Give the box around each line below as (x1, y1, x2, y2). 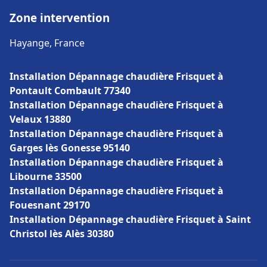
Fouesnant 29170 (10, 198, 90, 212)
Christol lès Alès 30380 (10, 227, 114, 240)
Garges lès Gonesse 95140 (10, 141, 130, 154)
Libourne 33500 (10, 170, 82, 183)
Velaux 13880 (10, 113, 71, 126)
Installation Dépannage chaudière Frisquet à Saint (10, 213, 251, 226)
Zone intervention (10, 10, 110, 25)
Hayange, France (10, 36, 85, 49)
